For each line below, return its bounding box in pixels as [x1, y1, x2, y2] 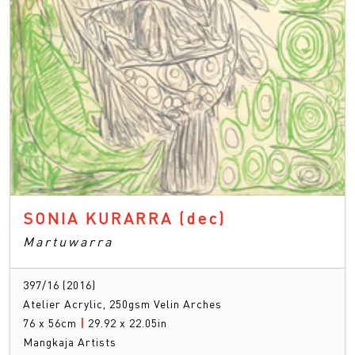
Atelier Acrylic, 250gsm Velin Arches [23, 296, 222, 311]
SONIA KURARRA [23, 208, 179, 229]
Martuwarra [23, 233, 113, 250]
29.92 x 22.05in [88, 315, 167, 330]
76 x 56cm [23, 315, 80, 330]
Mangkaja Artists [23, 334, 116, 349]
